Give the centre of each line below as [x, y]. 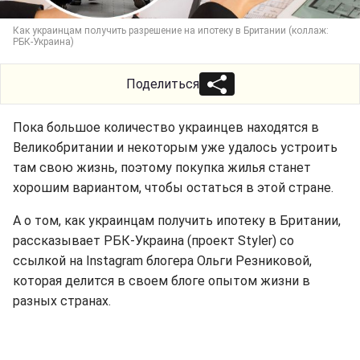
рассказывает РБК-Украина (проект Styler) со [153, 241]
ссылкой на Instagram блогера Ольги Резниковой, [162, 261]
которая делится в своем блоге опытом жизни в [162, 281]
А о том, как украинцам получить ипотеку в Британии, [177, 221]
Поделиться [162, 84]
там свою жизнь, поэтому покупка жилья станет [162, 168]
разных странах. [62, 301]
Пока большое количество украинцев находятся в [166, 127]
